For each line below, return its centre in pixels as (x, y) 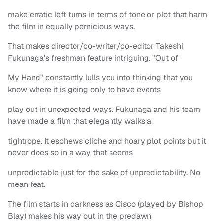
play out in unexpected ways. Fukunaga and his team (104, 110)
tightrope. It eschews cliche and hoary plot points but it (107, 141)
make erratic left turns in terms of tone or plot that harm (108, 15)
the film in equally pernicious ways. (71, 27)
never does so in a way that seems (70, 153)
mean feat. (27, 184)
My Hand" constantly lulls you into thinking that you (100, 78)
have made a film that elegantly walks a (80, 121)
